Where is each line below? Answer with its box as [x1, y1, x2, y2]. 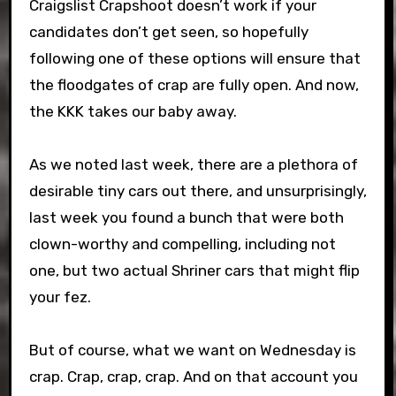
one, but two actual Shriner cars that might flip [28, 262, 360, 279]
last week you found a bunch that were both [28, 209, 344, 226]
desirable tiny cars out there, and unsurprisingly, [28, 182, 367, 200]
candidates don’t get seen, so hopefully [28, 23, 308, 41]
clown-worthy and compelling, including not [28, 235, 336, 253]
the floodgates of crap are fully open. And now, [28, 76, 359, 94]
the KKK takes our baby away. [28, 103, 237, 120]
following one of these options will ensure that [28, 49, 361, 67]
